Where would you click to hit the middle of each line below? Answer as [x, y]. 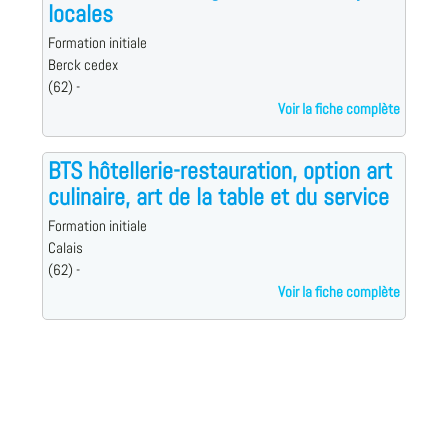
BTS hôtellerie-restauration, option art [219, 171]
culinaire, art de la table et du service [218, 197]
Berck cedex [82, 65]
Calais [65, 248]
